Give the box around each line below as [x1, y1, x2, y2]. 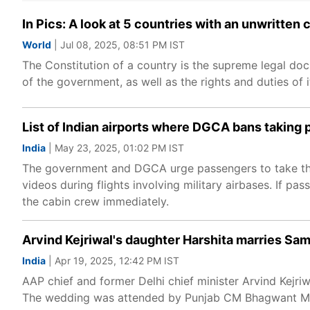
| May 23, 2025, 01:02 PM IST [46, 142, 184, 154]
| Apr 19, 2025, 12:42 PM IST [46, 255, 179, 266]
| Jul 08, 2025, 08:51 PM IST [51, 39, 185, 51]
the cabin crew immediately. [22, 194, 169, 208]
